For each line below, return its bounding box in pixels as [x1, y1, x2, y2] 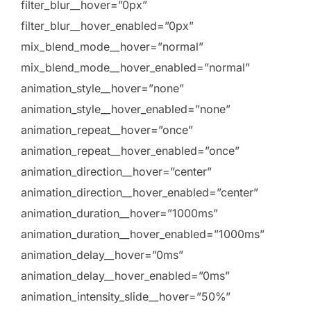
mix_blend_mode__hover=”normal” [21, 40, 203, 54]
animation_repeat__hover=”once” [21, 123, 193, 137]
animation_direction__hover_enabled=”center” [21, 185, 258, 200]
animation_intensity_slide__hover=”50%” [21, 289, 230, 304]
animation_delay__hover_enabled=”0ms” [21, 269, 230, 283]
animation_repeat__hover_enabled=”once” [21, 144, 239, 158]
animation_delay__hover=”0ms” [21, 248, 183, 262]
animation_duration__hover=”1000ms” [21, 206, 218, 221]
